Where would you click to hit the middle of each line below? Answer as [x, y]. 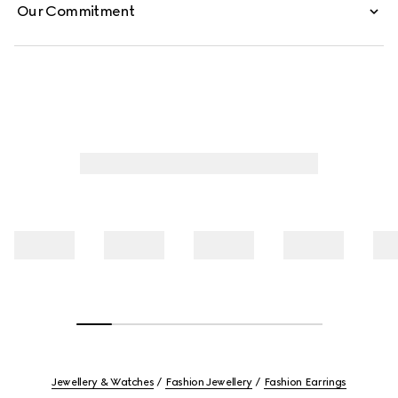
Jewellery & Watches [103, 382]
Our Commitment [76, 11]
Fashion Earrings [305, 382]
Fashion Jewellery [209, 382]
